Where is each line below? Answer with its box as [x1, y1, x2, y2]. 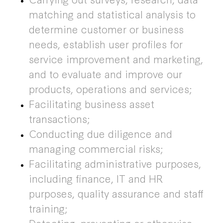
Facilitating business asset [28, 96, 154, 111]
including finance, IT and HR [28, 171, 163, 186]
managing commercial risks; [28, 141, 163, 156]
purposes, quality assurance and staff [28, 186, 204, 201]
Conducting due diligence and [28, 126, 172, 141]
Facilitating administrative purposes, [28, 156, 201, 171]
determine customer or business [28, 21, 184, 36]
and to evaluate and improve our [28, 66, 182, 81]
